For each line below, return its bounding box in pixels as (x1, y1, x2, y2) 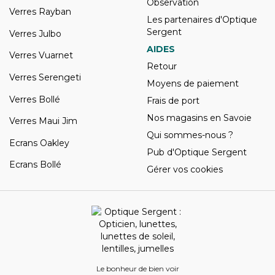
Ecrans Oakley (9, 137, 69, 149)
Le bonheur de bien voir (96, 264, 179, 273)
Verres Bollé (9, 93, 60, 105)
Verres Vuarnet (9, 50, 73, 61)
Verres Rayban (9, 6, 71, 18)
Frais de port (147, 95, 199, 106)
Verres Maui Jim (9, 115, 77, 127)
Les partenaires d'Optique (147, 14, 257, 25)
